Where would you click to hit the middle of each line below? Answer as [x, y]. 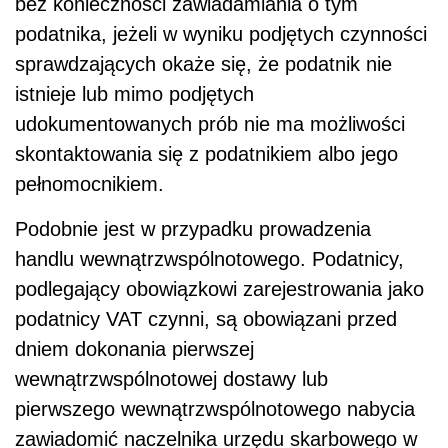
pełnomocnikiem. [89, 183]
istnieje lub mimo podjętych [134, 93]
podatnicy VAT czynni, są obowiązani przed [206, 318]
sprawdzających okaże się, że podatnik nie [203, 63]
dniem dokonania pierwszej [134, 348]
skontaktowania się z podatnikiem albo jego [206, 153]
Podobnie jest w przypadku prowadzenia [193, 228]
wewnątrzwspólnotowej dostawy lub [171, 378]
